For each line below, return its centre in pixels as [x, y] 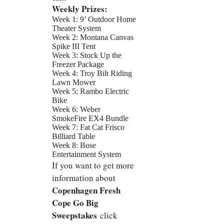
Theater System [76, 28]
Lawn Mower [74, 82]
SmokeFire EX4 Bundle [90, 118]
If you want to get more [93, 165]
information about [84, 178]
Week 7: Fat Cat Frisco [88, 127]
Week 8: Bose [74, 145]
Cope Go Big [75, 203]
